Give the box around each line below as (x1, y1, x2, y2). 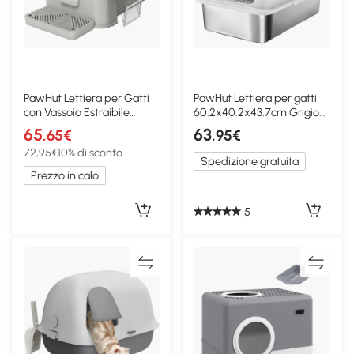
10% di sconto (57, 145, 122, 160)
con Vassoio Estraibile (23, 104, 130, 119)
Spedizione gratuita (201, 154, 299, 169)
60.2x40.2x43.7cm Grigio (194, 104, 320, 119)
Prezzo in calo (30, 168, 99, 183)
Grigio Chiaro (23, 119, 89, 134)
